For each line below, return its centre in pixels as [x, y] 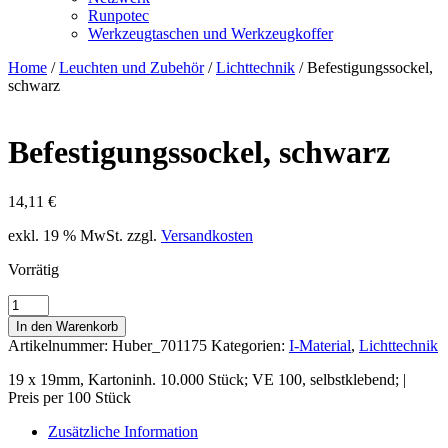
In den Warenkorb [67, 326]
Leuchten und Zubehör [131, 67]
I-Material [320, 345]
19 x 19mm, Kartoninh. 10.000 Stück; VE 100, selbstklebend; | [207, 379]
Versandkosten [207, 235]
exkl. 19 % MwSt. [65, 235]
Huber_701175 [159, 345]
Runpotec [118, 15]
